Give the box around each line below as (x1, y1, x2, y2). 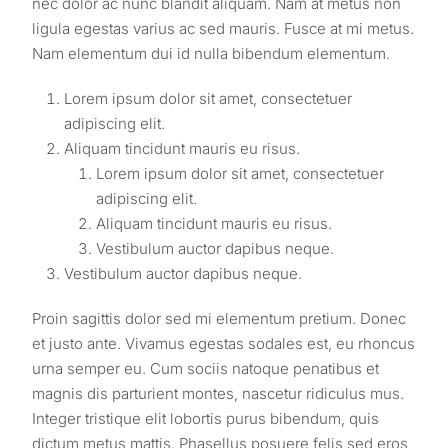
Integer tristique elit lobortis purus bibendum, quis (32, 409, 379, 429)
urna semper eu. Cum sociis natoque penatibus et (32, 359, 379, 379)
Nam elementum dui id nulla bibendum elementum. (32, 44, 390, 64)
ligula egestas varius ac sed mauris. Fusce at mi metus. (32, 19, 414, 39)
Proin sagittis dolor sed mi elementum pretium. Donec (32, 309, 406, 329)
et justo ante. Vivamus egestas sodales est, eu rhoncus (32, 334, 415, 354)
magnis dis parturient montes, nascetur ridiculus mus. (32, 384, 404, 404)
